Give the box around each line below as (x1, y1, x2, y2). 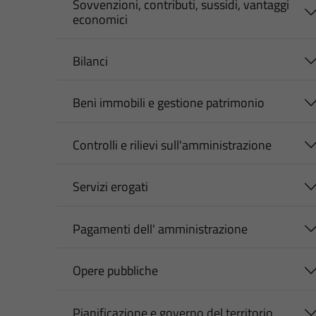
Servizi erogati (72, 177, 148, 197)
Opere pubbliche (72, 261, 158, 281)
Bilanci (72, 51, 108, 71)
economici (72, 9, 128, 29)
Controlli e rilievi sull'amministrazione (72, 135, 272, 154)
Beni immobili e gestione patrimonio (72, 93, 265, 113)
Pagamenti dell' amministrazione (72, 219, 248, 238)
